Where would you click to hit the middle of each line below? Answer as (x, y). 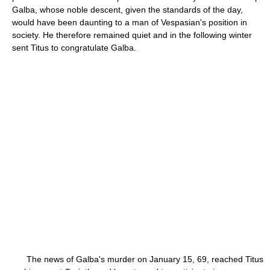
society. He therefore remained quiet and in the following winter (132, 35)
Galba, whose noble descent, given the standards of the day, (127, 10)
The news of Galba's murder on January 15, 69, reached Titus (138, 259)
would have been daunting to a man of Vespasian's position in (130, 22)
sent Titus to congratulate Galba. (74, 48)
